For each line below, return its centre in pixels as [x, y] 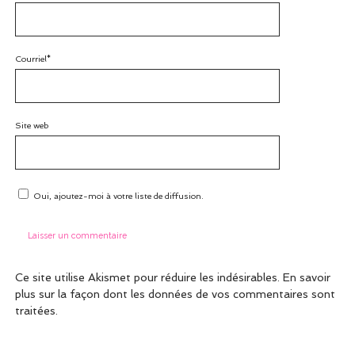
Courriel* [32, 58]
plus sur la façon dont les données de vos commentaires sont [175, 294]
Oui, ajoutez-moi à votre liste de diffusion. [117, 196]
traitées [35, 311]
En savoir [306, 278]
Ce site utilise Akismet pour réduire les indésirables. [149, 278]
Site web [31, 126]
